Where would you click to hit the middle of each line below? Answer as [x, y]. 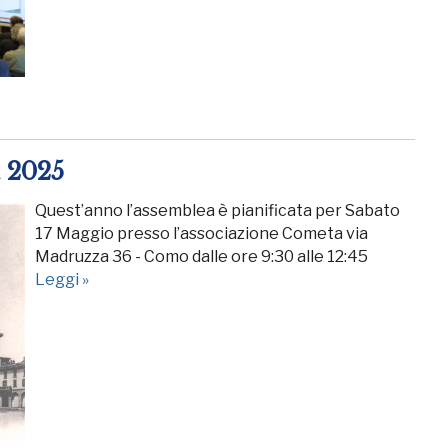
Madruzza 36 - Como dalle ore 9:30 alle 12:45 [201, 256]
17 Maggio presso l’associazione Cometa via [201, 233]
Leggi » [62, 279]
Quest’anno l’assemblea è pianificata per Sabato [217, 210]
